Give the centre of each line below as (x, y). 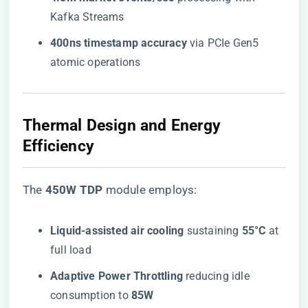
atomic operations (96, 62)
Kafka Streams (87, 17)
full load (71, 250)
